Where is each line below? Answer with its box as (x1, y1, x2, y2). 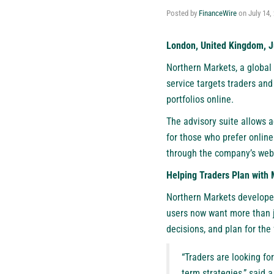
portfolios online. (166, 93, 234, 105)
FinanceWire (199, 8, 237, 18)
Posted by (166, 8, 199, 18)
